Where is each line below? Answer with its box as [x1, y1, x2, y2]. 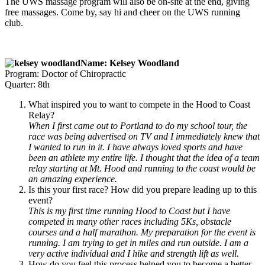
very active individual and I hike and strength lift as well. [28, 248, 239, 258]
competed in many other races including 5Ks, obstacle [28, 216, 231, 227]
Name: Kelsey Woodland [80, 57, 179, 68]
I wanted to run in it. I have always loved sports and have [28, 141, 243, 152]
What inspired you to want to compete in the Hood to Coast [28, 99, 250, 109]
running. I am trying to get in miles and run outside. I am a [28, 237, 248, 248]
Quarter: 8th [5, 79, 50, 89]
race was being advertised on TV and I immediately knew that [28, 131, 260, 141]
